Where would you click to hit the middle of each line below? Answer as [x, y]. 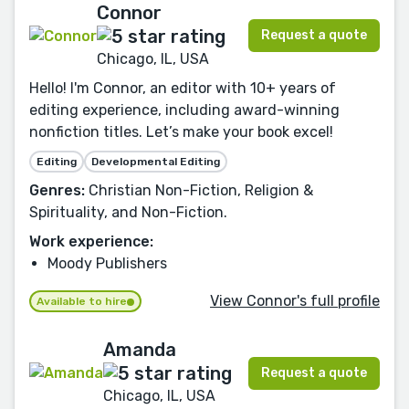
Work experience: [91, 242]
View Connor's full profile [295, 300]
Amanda [140, 349]
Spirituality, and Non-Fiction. [128, 213]
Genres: [57, 191]
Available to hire [82, 301]
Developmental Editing [156, 162]
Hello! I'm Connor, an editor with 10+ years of [183, 89]
